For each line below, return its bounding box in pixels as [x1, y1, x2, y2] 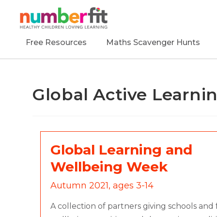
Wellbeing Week [50, 158, 168, 175]
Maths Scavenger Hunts [106, 37, 201, 47]
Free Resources [26, 37, 87, 47]
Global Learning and [50, 141, 193, 158]
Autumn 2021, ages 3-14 [50, 180, 154, 191]
